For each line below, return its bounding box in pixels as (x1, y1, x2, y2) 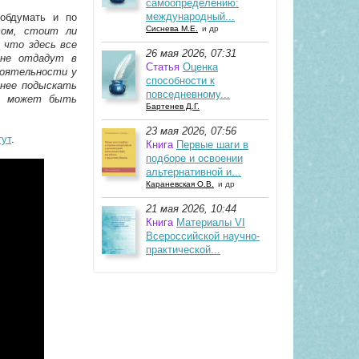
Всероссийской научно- (146, 230, 260, 242)
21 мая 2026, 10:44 (146, 203, 236, 215)
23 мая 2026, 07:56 (146, 125, 236, 137)
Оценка (183, 61, 218, 73)
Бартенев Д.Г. (146, 102, 200, 111)
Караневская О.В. (146, 179, 214, 188)
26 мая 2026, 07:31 (146, 47, 236, 59)
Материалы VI (176, 216, 245, 228)
